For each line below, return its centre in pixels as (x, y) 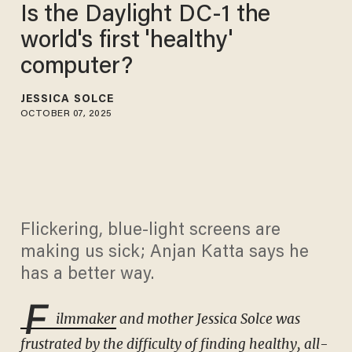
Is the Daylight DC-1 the (145, 15)
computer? (76, 67)
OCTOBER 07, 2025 (66, 114)
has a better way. (87, 275)
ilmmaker (86, 319)
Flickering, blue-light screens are (150, 231)
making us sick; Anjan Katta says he (164, 253)
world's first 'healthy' (126, 41)
